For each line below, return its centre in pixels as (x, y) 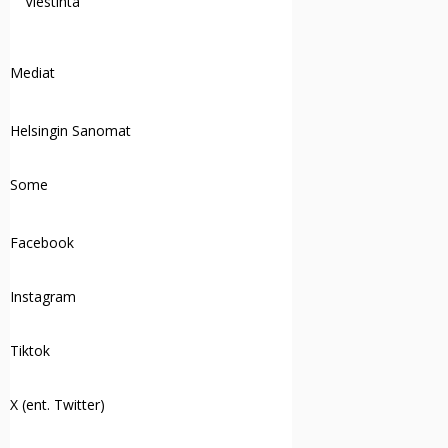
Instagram (43, 296)
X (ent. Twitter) (58, 404)
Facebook (42, 242)
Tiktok (30, 350)
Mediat (33, 72)
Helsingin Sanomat (71, 130)
